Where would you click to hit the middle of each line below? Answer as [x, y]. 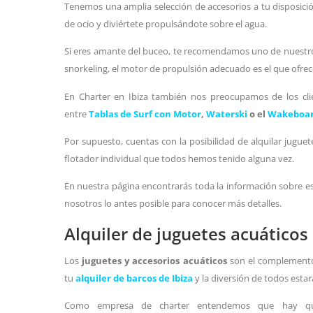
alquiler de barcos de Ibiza [134, 278]
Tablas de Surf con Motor [145, 114]
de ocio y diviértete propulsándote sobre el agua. [166, 23]
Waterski [227, 114]
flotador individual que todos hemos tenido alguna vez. [179, 158]
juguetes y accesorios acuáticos [154, 260]
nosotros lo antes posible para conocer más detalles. [173, 204]
